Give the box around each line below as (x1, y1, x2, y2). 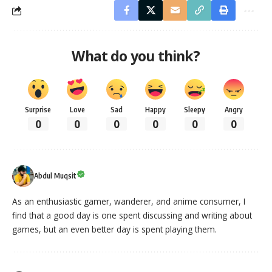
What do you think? (72, 46, 200, 66)
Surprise (25, 105, 52, 115)
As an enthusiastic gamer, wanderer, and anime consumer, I (12, 195, 245, 207)
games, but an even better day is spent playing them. (12, 223, 217, 235)
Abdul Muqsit (34, 171, 76, 180)
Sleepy (184, 105, 206, 115)
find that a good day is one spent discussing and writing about (12, 209, 252, 221)
